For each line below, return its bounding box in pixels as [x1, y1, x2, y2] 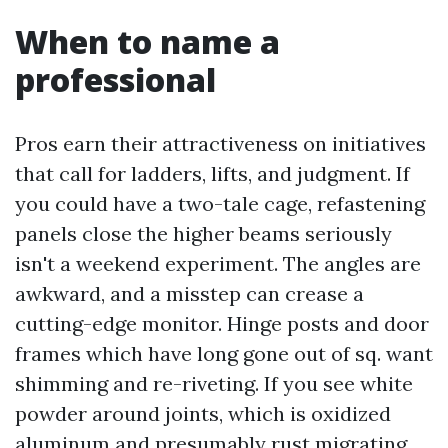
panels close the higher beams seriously [15, 221, 392, 246]
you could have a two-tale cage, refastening [15, 191, 425, 216]
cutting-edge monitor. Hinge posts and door [15, 311, 429, 336]
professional [15, 58, 216, 101]
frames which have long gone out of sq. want [15, 341, 433, 366]
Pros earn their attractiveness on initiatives [15, 131, 426, 156]
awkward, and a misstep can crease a [15, 281, 364, 306]
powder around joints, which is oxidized [15, 401, 391, 426]
